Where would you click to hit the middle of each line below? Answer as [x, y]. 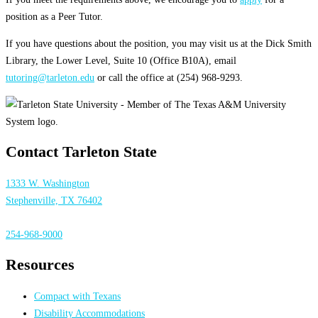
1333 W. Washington [48, 183]
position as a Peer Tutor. [54, 16]
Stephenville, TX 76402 [54, 200]
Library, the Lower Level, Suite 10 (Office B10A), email [121, 60]
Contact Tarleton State [81, 152]
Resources [40, 264]
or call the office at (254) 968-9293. [169, 77]
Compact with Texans [77, 296]
